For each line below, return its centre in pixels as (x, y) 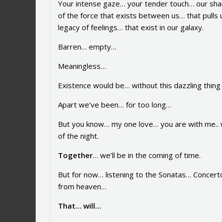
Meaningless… (82, 66)
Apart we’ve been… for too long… (115, 105)
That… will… (80, 206)
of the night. (78, 136)
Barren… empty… (87, 47)
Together (75, 155)
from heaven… (82, 187)
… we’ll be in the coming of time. (147, 155)
